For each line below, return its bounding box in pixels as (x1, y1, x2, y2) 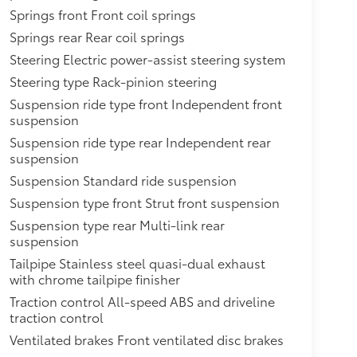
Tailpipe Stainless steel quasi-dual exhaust (9, 253, 265, 273)
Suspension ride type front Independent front (9, 94, 282, 113)
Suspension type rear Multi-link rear (9, 215, 225, 234)
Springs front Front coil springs (9, 5, 196, 24)
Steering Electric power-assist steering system (9, 49, 285, 69)
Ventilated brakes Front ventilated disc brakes (9, 330, 284, 349)
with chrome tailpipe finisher (9, 269, 180, 288)
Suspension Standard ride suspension (9, 171, 237, 190)
